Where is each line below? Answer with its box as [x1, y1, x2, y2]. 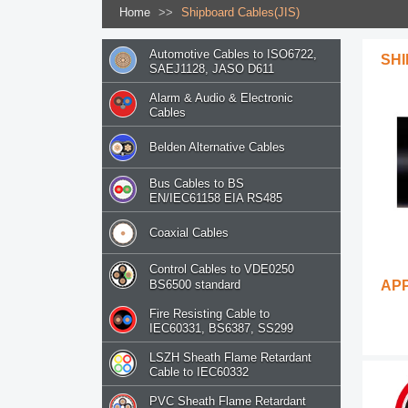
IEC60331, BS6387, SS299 [149, 321, 293, 335]
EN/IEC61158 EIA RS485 [149, 191, 282, 206]
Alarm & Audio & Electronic [149, 91, 293, 106]
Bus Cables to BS [149, 177, 244, 191]
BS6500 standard [149, 277, 240, 291]
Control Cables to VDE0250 [149, 262, 294, 277]
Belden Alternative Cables [149, 140, 285, 155]
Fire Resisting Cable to [149, 306, 270, 321]
